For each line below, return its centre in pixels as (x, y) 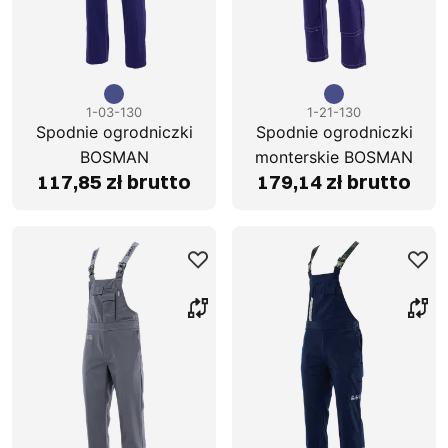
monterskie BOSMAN (334, 157)
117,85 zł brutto (114, 182)
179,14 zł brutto (334, 182)
